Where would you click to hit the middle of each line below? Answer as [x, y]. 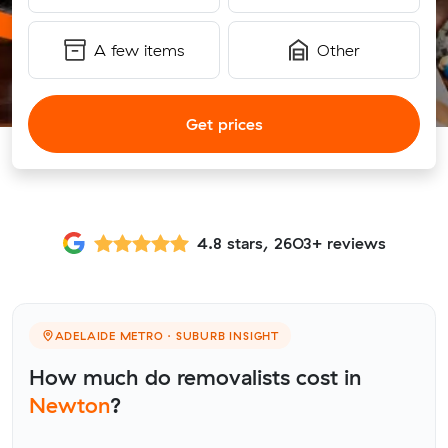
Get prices [224, 124]
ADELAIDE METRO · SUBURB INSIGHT [166, 335]
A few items [139, 50]
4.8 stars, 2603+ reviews [291, 242]
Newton [69, 404]
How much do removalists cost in [195, 376]
